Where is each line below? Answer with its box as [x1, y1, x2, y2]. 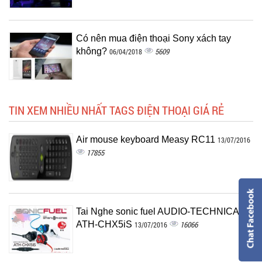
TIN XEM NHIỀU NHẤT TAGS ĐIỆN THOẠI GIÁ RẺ [9, 102, 224, 118]
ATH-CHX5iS [76, 219, 135, 229]
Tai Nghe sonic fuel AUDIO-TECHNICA [76, 206, 239, 216]
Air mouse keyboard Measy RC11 [76, 135, 218, 144]
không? [76, 46, 109, 56]
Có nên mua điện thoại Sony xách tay [76, 33, 231, 43]
